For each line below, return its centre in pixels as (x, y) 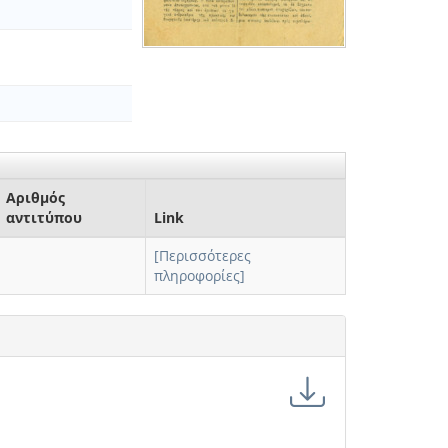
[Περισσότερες (202, 255)
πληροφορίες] (199, 275)
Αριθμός (35, 197)
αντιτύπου (44, 217)
